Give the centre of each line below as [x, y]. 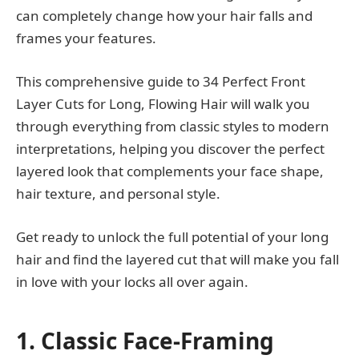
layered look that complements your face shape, [170, 171]
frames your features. [86, 38]
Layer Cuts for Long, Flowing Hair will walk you [163, 103]
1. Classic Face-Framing [145, 340]
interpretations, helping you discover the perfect [170, 148]
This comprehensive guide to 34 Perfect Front [161, 81]
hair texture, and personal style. [118, 193]
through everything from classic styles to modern [173, 126]
